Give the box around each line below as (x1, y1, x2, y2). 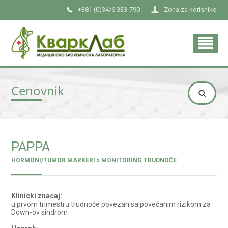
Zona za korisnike (164, 6, 216, 13)
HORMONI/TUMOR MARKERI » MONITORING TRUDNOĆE (11, 157, 177, 164)
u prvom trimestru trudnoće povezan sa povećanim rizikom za (11, 200, 211, 208)
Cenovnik (11, 82, 65, 99)
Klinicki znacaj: (11, 192, 63, 200)
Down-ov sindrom (11, 208, 68, 216)
